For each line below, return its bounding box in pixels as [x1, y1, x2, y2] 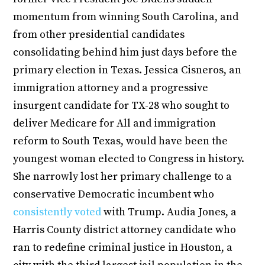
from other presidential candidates [13, 27, 185, 41]
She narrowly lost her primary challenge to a [13, 169, 232, 183]
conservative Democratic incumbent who [13, 187, 215, 201]
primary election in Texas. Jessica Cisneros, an [13, 63, 242, 77]
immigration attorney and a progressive [13, 80, 209, 95]
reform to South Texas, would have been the [13, 134, 228, 148]
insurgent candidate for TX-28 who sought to [13, 98, 230, 112]
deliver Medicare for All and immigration [13, 116, 216, 130]
